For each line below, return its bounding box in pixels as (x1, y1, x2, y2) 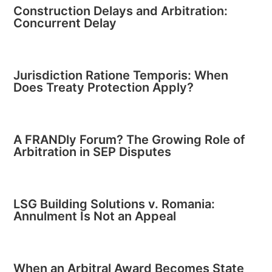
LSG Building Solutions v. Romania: (13, 197, 216, 211)
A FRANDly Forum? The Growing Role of (13, 132, 246, 147)
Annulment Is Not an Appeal (13, 209, 177, 223)
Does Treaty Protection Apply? (13, 80, 194, 95)
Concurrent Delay (13, 16, 117, 30)
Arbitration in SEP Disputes (13, 144, 172, 159)
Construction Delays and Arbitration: (13, 4, 228, 18)
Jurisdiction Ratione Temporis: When (13, 68, 229, 83)
